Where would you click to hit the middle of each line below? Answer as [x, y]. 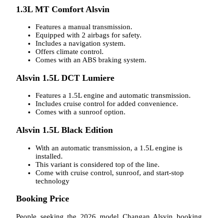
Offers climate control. [70, 52]
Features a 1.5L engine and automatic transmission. [113, 96]
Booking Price [43, 199]
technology [53, 181]
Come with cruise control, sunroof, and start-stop [110, 173]
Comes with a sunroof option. [81, 112]
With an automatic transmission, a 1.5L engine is [109, 148]
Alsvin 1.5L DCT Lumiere [65, 78]
